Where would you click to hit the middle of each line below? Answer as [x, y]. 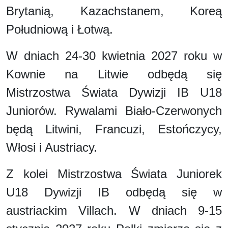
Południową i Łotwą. [60, 29]
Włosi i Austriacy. [52, 147]
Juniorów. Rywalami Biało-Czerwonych [114, 110]
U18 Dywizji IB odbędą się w [114, 192]
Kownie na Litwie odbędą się [114, 74]
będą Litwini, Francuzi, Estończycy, [114, 129]
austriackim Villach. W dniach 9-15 [114, 210]
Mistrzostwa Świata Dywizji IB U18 [114, 92]
